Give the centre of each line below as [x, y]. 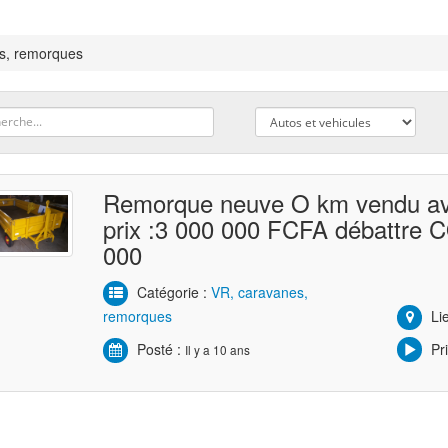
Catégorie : [172, 291]
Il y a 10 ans [218, 349]
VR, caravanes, [260, 291]
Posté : [159, 348]
